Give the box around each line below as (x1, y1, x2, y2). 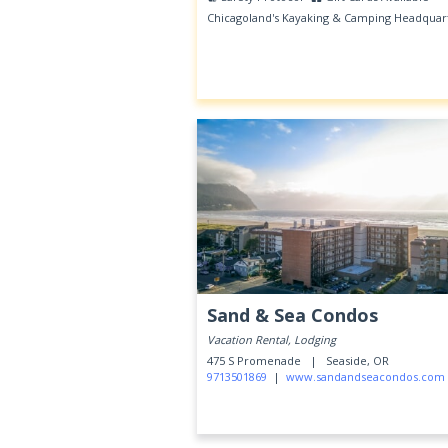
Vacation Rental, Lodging (207, 332, 336, 347)
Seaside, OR (326, 353, 389, 368)
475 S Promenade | (207, 353, 323, 368)
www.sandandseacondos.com (286, 369, 445, 384)
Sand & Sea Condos (207, 303, 378, 327)
